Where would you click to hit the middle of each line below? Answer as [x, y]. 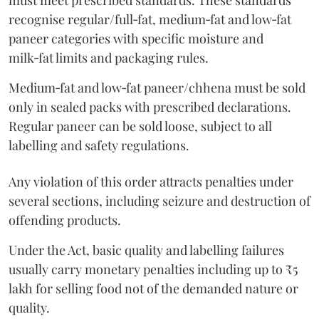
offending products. [66, 220]
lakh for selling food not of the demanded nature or [153, 289]
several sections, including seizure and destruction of [159, 201]
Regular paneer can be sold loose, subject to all [140, 126]
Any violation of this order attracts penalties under [151, 182]
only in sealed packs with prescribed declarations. [150, 107]
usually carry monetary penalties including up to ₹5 [153, 270]
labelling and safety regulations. [99, 146]
